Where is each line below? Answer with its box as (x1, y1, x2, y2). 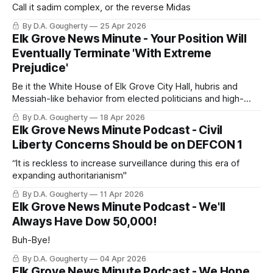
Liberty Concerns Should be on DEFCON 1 (12, 138, 243, 152)
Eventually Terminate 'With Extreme (12, 46, 211, 61)
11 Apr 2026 (100, 190, 144, 199)
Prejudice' (12, 61, 68, 76)
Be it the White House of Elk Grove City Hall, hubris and (12, 81, 238, 93)
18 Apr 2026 (100, 113, 145, 122)
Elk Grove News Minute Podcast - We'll (12, 200, 226, 214)
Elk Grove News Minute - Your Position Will (12, 32, 247, 46)
